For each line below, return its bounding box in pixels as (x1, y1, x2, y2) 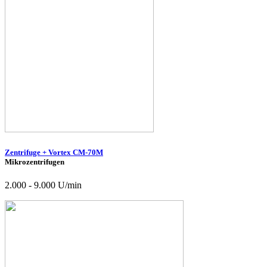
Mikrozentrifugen (5, 157, 64, 166)
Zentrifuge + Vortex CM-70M (5, 147, 103, 157)
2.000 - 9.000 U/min (5, 180, 82, 191)
